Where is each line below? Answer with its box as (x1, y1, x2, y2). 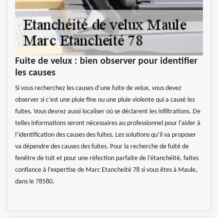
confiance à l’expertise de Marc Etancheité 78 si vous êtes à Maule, (15, 166, 198, 174)
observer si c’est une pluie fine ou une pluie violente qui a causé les (15, 96, 195, 104)
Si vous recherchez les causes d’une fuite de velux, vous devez (15, 85, 182, 92)
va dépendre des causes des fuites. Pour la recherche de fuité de (15, 143, 189, 151)
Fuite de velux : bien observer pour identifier (15, 56, 198, 67)
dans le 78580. (15, 178, 54, 186)
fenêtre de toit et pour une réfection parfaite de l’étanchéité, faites (15, 155, 199, 163)
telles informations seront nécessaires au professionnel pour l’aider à (15, 120, 200, 127)
